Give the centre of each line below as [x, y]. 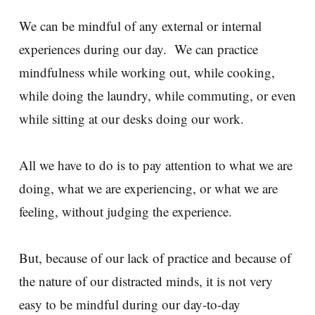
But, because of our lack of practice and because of [155, 258]
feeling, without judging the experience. [130, 212]
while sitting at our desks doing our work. [136, 119]
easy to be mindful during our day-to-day [130, 304]
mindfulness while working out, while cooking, [147, 72]
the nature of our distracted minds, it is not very [146, 281]
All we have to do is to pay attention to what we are [156, 165]
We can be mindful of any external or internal [140, 26]
